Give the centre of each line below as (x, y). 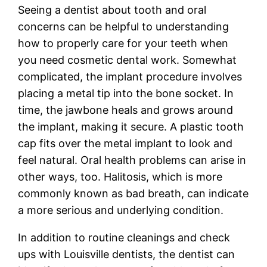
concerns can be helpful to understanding (124, 26)
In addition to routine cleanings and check (124, 237)
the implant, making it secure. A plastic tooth (131, 126)
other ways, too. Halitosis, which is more (120, 176)
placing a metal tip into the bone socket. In (126, 93)
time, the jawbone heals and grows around (126, 110)
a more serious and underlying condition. (121, 210)
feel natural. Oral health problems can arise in (132, 160)
